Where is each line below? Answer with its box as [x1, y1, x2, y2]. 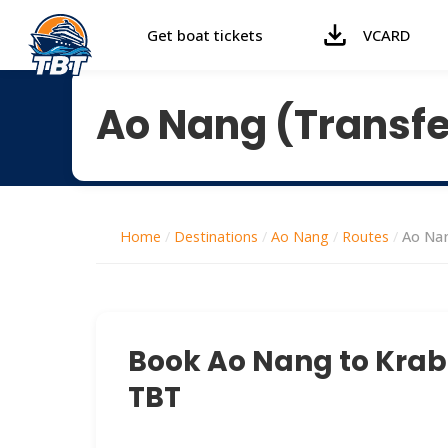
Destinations [174, 227, 258, 246]
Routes [342, 227, 389, 246]
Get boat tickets [146, 25, 263, 45]
